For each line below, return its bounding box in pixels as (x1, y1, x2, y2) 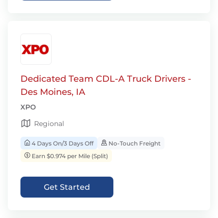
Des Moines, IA (20, 87, 85, 97)
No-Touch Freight (107, 140, 161, 147)
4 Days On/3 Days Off (30, 140, 93, 147)
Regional (34, 119, 64, 128)
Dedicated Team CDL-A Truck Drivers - (20, 73, 191, 84)
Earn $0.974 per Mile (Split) (30, 152, 108, 160)
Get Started (44, 182, 90, 192)
